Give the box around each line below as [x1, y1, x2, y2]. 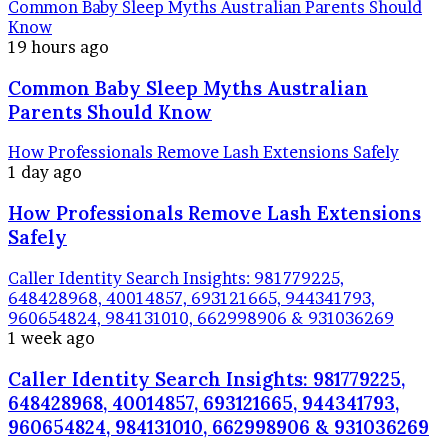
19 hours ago [8, 36, 109, 57]
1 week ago [8, 327, 95, 348]
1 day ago [8, 162, 82, 183]
